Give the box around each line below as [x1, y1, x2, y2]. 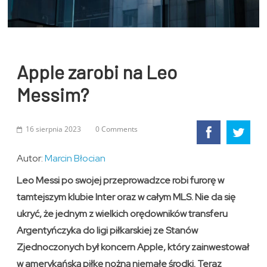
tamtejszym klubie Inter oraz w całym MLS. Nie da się [17, 191, 236, 204]
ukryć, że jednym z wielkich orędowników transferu [17, 207, 228, 221]
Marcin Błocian [45, 152, 106, 165]
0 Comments [95, 124, 138, 135]
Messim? [17, 83, 89, 106]
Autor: [17, 152, 45, 165]
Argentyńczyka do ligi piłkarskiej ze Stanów [17, 224, 198, 237]
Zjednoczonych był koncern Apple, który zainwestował [17, 241, 250, 254]
